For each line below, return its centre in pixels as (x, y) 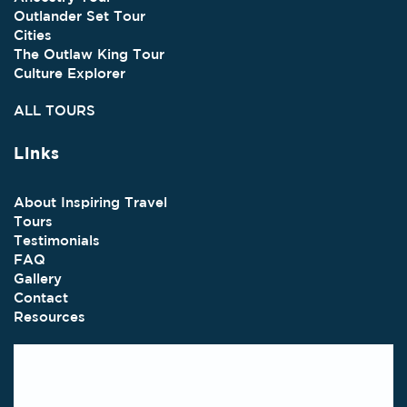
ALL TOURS (55, 111)
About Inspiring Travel (90, 202)
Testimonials (57, 240)
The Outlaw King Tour (89, 55)
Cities (33, 35)
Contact (41, 297)
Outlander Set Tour (79, 16)
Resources (50, 316)
